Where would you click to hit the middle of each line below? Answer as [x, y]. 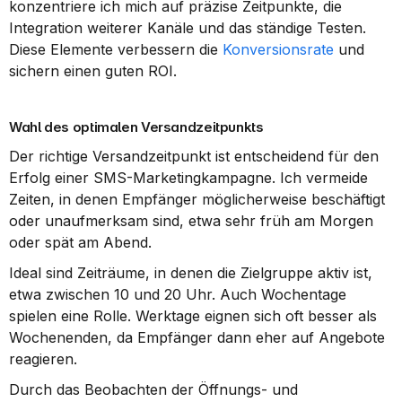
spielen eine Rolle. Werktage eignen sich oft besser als [193, 316]
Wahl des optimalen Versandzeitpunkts [136, 127]
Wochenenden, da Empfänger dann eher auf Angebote [197, 337]
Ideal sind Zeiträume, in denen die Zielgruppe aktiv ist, [191, 273]
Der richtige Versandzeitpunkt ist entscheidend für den [194, 156]
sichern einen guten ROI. [93, 71]
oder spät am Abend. [80, 242]
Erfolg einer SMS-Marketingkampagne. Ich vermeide [188, 178]
